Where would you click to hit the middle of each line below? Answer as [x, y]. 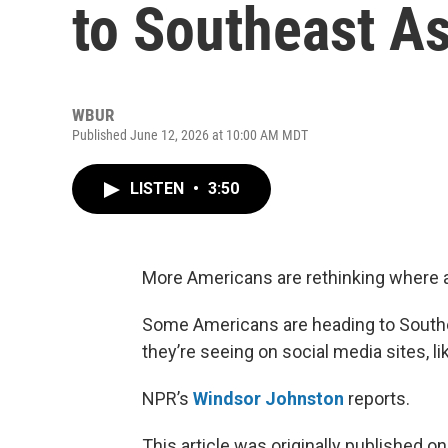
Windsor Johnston [268, 398]
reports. [377, 398]
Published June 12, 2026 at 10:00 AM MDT [190, 135]
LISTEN [159, 188]
